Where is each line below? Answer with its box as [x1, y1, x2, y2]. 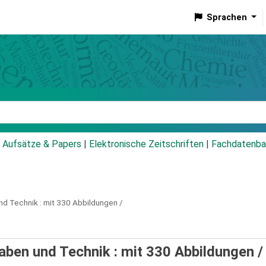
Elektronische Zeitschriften [89, 138, 204, 150]
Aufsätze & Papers [2, 138, 81, 150]
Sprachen [206, 12, 247, 23]
